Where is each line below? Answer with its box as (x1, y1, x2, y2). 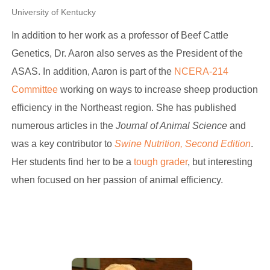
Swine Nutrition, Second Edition (111, 139, 251, 149)
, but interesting (187, 157, 253, 167)
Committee (11, 84, 58, 95)
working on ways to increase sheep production (57, 84, 258, 95)
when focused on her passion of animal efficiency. (11, 175, 225, 185)
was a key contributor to (11, 139, 112, 149)
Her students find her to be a (11, 157, 134, 167)
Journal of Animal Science (115, 121, 227, 131)
